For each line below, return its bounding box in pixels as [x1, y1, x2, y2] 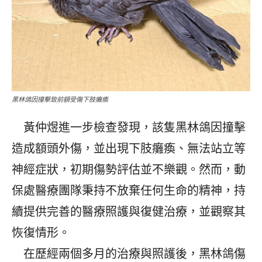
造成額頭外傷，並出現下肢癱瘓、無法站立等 [12, 141, 246, 156]
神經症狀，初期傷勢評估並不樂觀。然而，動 [12, 162, 246, 177]
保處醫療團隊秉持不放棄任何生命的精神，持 [12, 183, 246, 198]
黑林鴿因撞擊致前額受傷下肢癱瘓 [12, 95, 108, 104]
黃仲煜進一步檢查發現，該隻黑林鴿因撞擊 [12, 120, 246, 135]
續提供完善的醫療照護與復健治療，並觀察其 [12, 204, 246, 219]
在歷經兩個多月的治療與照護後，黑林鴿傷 [12, 246, 246, 261]
